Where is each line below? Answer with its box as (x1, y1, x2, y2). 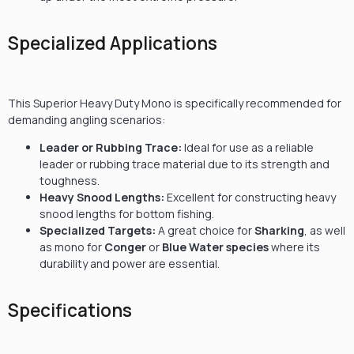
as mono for (40, 239, 104, 255)
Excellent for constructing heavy (164, 190, 336, 205)
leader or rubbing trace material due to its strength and (40, 156, 330, 172)
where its (269, 239, 320, 255)
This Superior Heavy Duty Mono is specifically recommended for (8, 95, 341, 111)
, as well (304, 223, 345, 239)
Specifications (8, 298, 132, 323)
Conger (104, 239, 146, 255)
